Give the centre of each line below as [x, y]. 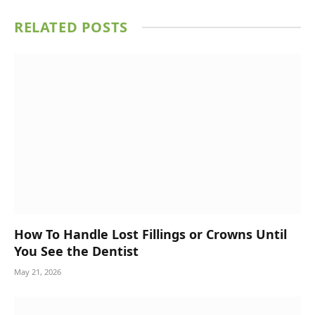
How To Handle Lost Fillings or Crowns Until [150, 234]
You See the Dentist [76, 251]
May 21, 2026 [38, 272]
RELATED [48, 27]
